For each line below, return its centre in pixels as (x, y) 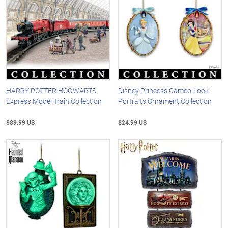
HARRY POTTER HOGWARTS (51, 91)
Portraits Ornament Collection (165, 101)
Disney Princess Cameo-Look (164, 91)
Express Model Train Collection (54, 101)
